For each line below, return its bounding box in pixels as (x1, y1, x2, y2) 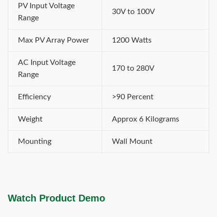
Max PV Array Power (18, 36, 89, 44)
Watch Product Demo (8, 193, 105, 203)
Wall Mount (112, 138, 153, 145)
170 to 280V (112, 64, 155, 72)
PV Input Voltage (18, 2, 75, 10)
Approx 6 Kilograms (112, 115, 179, 123)
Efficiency (18, 93, 51, 101)
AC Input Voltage (18, 59, 76, 66)
